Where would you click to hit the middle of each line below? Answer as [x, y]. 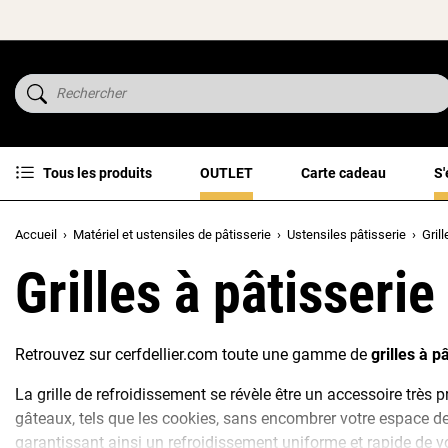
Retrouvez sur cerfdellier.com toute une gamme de [193, 354]
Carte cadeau [343, 172]
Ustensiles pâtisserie [346, 234]
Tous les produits [97, 172]
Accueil [36, 234]
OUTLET [226, 172]
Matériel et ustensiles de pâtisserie [172, 234]
